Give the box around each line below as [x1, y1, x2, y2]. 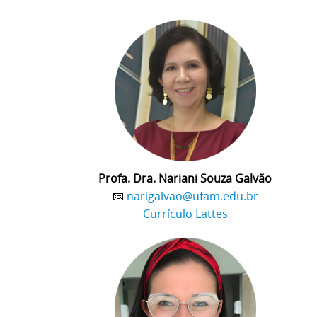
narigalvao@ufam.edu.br [126, 188, 258, 204]
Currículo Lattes [142, 205, 228, 221]
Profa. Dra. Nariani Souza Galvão [98, 170, 272, 186]
